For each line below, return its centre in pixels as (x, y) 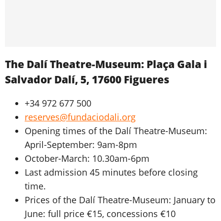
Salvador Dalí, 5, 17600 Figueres (87, 79)
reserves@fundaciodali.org (80, 117)
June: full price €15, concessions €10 (100, 213)
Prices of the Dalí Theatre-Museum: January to (120, 200)
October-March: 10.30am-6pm (87, 158)
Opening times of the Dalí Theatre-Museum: (116, 130)
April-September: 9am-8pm (81, 144)
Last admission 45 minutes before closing (111, 172)
